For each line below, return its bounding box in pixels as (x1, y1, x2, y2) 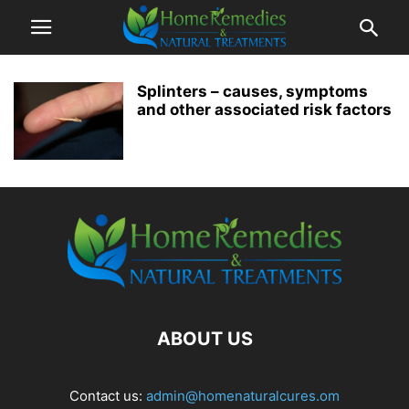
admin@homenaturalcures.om (146, 387, 340, 404)
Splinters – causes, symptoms (137, 82, 368, 100)
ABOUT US (156, 328, 253, 350)
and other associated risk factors (137, 100, 392, 119)
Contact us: (69, 387, 146, 404)
